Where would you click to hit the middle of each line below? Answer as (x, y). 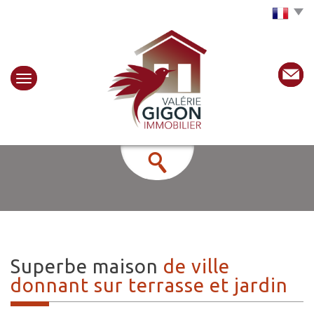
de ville (197, 266)
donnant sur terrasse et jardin (149, 285)
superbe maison (92, 266)
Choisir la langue (224, 13)
